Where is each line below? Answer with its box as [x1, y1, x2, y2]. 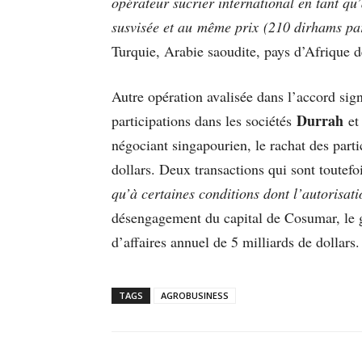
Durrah [297, 110, 348, 132]
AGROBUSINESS [161, 289, 229, 302]
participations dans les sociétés [112, 111, 297, 131]
